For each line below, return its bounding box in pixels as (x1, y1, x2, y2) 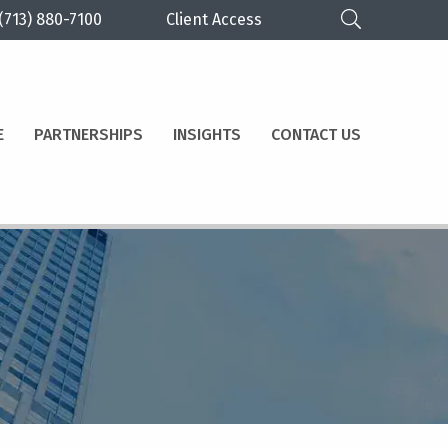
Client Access (166, 10, 262, 29)
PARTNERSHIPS (33, 125, 143, 145)
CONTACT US (270, 125, 361, 145)
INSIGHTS (172, 125, 241, 145)
